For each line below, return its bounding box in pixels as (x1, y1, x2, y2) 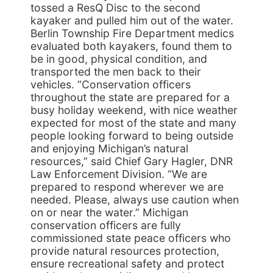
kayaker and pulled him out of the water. (30, 14, 233, 27)
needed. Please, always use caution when (30, 193, 239, 206)
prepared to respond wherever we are (30, 180, 224, 193)
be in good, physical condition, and (30, 52, 207, 65)
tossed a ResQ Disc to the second (30, 1, 200, 14)
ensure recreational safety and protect (30, 257, 224, 270)
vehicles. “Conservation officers (30, 78, 191, 91)
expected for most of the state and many (30, 116, 236, 129)
